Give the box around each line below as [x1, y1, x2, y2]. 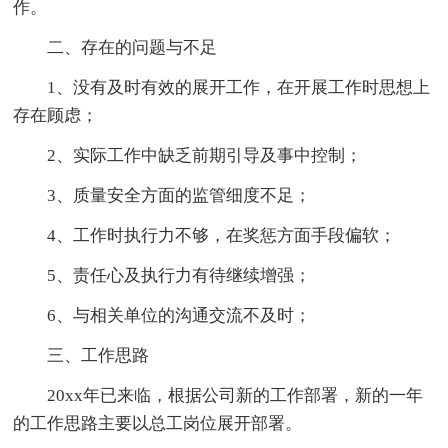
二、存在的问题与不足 [47, 37, 218, 57]
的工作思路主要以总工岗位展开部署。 [13, 413, 303, 433]
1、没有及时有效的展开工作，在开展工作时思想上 [47, 77, 431, 97]
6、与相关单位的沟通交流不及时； [47, 305, 312, 325]
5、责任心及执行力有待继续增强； [47, 265, 312, 285]
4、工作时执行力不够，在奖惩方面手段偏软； [47, 225, 397, 245]
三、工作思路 [47, 345, 150, 365]
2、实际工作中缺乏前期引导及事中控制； [47, 145, 363, 165]
